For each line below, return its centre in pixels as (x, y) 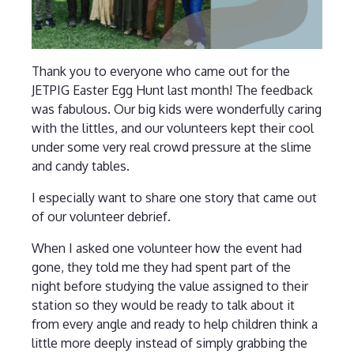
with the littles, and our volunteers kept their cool (172, 128)
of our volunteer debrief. (101, 216)
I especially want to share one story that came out (174, 197)
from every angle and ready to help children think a (174, 324)
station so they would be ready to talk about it (163, 305)
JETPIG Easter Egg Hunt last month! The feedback (172, 90)
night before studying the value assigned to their (169, 286)
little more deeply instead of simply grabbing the (169, 343)
